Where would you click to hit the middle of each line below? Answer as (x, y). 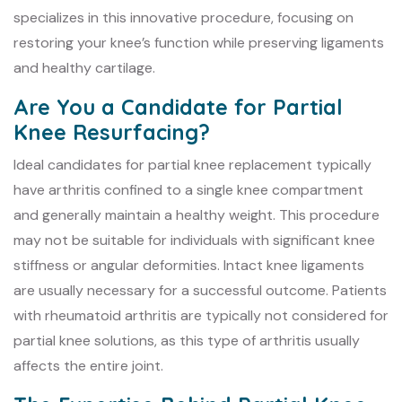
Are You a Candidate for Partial (178, 107)
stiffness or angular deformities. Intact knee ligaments (189, 265)
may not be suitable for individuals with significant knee (194, 240)
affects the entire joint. (88, 365)
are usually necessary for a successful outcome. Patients (200, 290)
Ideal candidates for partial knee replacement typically (192, 164)
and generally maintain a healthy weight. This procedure (197, 214)
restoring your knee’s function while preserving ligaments (199, 42)
